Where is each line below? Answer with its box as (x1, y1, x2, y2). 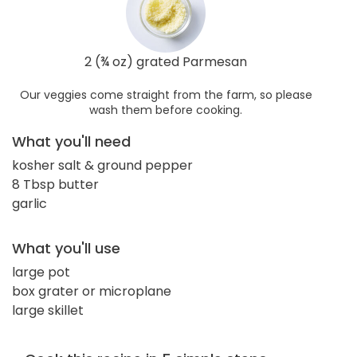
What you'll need (12, 131, 131, 151)
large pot (12, 262, 70, 281)
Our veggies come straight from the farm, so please (19, 86, 312, 103)
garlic (12, 194, 47, 213)
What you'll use (12, 237, 120, 258)
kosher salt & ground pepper (12, 155, 193, 175)
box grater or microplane (12, 281, 171, 300)
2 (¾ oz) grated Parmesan (84, 52, 247, 71)
